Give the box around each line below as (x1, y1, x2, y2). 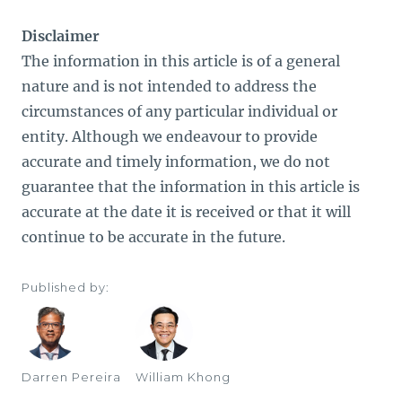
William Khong (135, 370, 231, 384)
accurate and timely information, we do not (22, 153, 330, 170)
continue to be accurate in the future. (22, 228, 285, 246)
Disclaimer (22, 27, 100, 45)
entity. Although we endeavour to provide (22, 127, 318, 145)
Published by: (22, 280, 109, 294)
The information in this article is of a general (22, 52, 340, 70)
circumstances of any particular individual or (22, 102, 337, 120)
